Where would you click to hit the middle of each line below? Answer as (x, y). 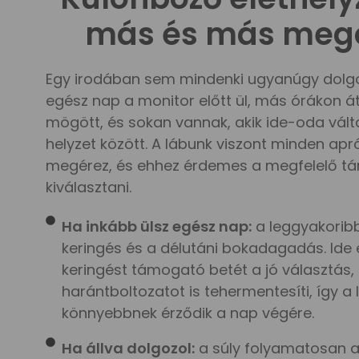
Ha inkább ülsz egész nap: (157, 227)
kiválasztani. (89, 188)
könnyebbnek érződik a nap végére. (188, 313)
